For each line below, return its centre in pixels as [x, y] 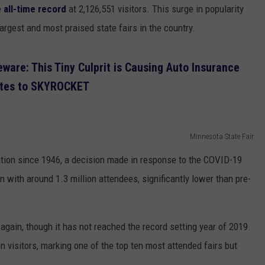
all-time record [34, 9]
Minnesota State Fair [222, 137]
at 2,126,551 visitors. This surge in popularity [155, 9]
